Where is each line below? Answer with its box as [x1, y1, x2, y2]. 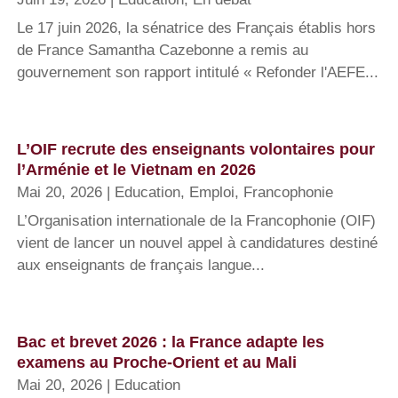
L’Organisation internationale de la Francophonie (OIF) [17, 212, 376, 230]
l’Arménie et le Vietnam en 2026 [17, 161, 256, 179]
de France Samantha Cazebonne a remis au [17, 42, 308, 60]
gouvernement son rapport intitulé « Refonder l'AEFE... [17, 64, 378, 82]
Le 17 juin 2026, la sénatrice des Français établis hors [17, 20, 376, 37]
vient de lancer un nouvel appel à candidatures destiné [17, 235, 378, 252]
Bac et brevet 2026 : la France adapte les [17, 333, 324, 352]
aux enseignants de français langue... [17, 257, 265, 275]
